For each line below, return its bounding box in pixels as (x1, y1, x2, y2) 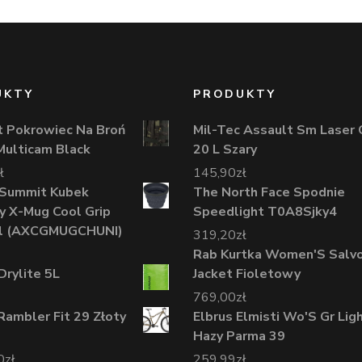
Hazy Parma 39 (193, 326, 285, 345)
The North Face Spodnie (193, 183, 345, 201)
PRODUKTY (193, 86, 276, 102)
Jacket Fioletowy (193, 264, 301, 283)
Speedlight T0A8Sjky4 (193, 202, 337, 221)
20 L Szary (193, 140, 257, 158)
